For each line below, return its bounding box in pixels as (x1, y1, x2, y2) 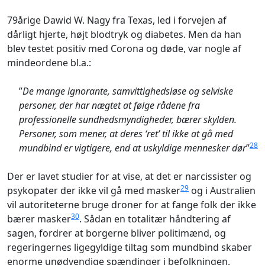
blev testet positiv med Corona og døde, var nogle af (7, 41, 241, 55)
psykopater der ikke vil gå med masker (7, 183, 180, 197)
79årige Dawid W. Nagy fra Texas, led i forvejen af (7, 13, 227, 27)
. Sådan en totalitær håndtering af (79, 212, 231, 225)
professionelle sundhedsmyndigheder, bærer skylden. (19, 112, 237, 126)
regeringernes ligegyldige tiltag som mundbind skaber (7, 240, 252, 254)
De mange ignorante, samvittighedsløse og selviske (22, 84, 233, 98)
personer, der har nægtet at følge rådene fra (19, 98, 200, 112)
